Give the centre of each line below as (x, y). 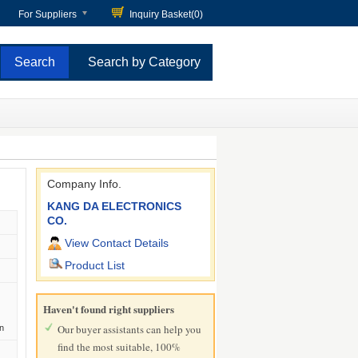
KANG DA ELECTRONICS (115, 206)
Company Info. (85, 184)
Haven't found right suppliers (109, 309)
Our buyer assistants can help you (130, 329)
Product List (95, 265)
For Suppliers (48, 14)
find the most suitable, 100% (119, 347)
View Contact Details (117, 243)
